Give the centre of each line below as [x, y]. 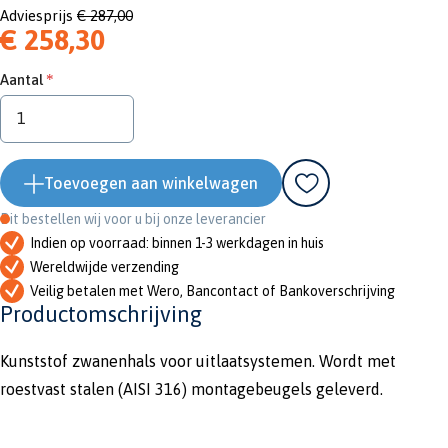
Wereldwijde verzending [104, 266]
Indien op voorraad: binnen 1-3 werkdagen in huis [177, 242]
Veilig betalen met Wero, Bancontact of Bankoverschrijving [212, 290]
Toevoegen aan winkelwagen [151, 182]
